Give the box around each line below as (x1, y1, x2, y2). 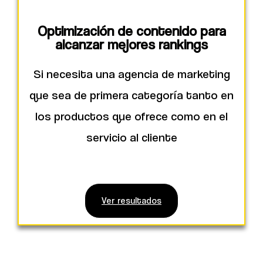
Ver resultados (102, 195, 161, 205)
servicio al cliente (86, 130, 177, 144)
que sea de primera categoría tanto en (29, 87, 234, 102)
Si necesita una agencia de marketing (33, 66, 230, 81)
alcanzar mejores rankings (55, 35, 208, 52)
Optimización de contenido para (37, 22, 226, 39)
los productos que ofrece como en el (35, 109, 228, 123)
